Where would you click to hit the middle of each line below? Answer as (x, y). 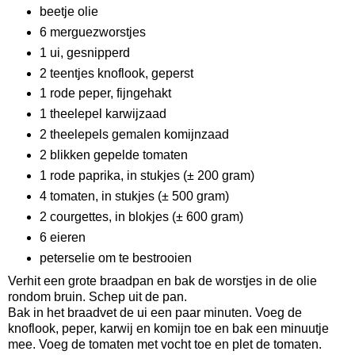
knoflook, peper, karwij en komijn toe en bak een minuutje (168, 328)
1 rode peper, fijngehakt (105, 94)
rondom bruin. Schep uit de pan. (99, 297)
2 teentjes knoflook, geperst (116, 73)
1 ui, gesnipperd (84, 52)
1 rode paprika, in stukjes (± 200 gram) (147, 176)
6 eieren (62, 238)
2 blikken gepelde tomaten (113, 155)
